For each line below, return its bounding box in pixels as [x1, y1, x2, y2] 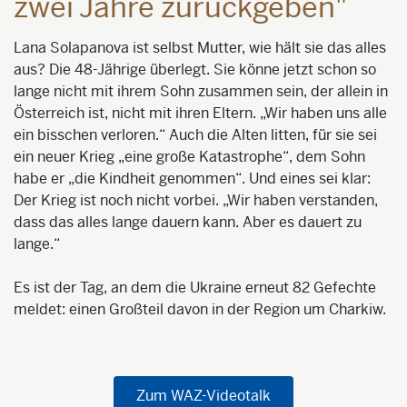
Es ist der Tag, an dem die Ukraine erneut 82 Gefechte [14, 277, 376, 297]
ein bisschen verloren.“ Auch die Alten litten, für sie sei [14, 124, 377, 144]
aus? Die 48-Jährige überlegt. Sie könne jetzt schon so [14, 59, 376, 79]
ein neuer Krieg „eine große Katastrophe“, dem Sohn [14, 146, 365, 166]
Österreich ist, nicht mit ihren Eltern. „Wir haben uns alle [14, 103, 387, 123]
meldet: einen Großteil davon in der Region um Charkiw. [14, 299, 386, 319]
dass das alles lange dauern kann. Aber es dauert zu [14, 212, 362, 232]
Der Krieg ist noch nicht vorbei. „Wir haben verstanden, [14, 190, 378, 210]
